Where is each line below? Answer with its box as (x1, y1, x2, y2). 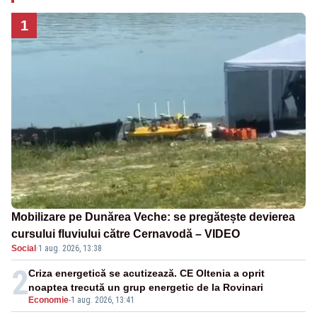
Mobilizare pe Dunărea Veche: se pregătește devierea (11, 211, 295, 224)
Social (11, 243, 36, 254)
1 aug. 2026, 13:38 (38, 243, 102, 254)
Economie (28, 295, 69, 306)
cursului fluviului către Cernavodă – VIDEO (11, 228, 240, 241)
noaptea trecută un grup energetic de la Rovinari (28, 282, 263, 294)
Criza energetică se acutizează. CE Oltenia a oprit (28, 267, 265, 279)
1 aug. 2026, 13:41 (71, 295, 134, 306)
